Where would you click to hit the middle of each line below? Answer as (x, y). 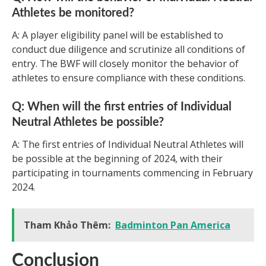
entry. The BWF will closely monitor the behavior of (125, 63)
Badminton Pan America (173, 225)
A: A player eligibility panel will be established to (118, 35)
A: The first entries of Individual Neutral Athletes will (128, 144)
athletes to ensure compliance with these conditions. (129, 77)
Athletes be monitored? (73, 13)
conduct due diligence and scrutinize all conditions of (129, 49)
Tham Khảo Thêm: (67, 225)
